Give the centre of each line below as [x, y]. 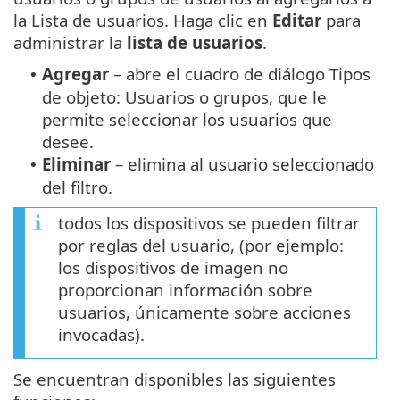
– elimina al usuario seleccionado [242, 164]
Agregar [75, 74]
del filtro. [77, 187]
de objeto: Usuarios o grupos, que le [184, 97]
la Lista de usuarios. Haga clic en [143, 21]
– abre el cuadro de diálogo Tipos [240, 74]
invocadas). [101, 335]
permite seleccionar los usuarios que [187, 120]
